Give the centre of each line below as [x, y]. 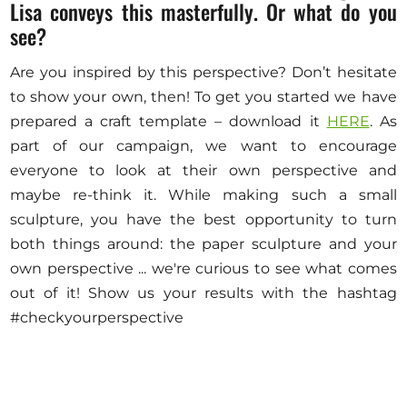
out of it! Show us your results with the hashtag [203, 293]
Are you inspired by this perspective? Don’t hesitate [203, 72]
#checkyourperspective [97, 317]
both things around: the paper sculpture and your [203, 243]
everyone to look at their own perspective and [203, 170]
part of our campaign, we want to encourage [203, 145]
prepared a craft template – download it [169, 121]
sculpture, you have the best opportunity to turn [203, 219]
